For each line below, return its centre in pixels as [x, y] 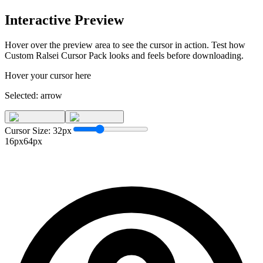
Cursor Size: [29, 130]
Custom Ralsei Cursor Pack [56, 55]
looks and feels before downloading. [175, 55]
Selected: [23, 95]
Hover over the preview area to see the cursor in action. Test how [125, 45]
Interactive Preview [64, 20]
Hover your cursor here [48, 75]
